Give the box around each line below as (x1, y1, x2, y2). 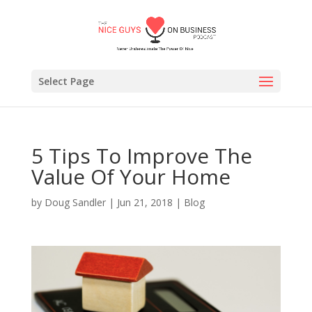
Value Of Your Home (31, 162, 231, 191)
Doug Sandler (44, 196, 106, 209)
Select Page (38, 75, 94, 88)
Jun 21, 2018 (116, 196, 173, 209)
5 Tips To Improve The (31, 141, 252, 170)
